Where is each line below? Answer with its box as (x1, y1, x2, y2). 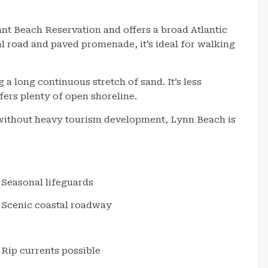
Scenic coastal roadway (1, 200, 112, 211)
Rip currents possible (1, 245, 101, 256)
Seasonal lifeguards (1, 177, 94, 188)
